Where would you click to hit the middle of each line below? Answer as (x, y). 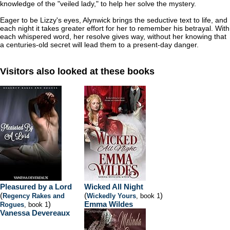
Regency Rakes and (34, 196)
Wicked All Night (114, 187)
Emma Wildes (109, 204)
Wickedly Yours (111, 196)
